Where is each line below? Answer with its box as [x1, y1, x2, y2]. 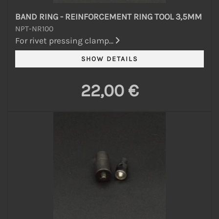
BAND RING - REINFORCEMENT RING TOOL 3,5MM [15, 11, 202, 22]
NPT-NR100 [15, 23, 53, 33]
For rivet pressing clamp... [15, 35, 115, 45]
